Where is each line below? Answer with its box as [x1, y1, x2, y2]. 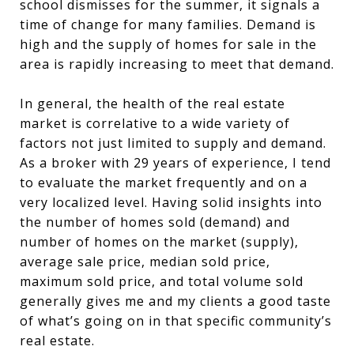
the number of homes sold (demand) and [20, 213, 290, 231]
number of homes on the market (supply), [20, 233, 299, 250]
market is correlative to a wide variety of [20, 115, 290, 132]
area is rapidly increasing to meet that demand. [20, 55, 334, 73]
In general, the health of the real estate [20, 95, 285, 112]
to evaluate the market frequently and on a [20, 174, 307, 191]
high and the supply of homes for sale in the [20, 36, 317, 53]
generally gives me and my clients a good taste [20, 292, 331, 310]
